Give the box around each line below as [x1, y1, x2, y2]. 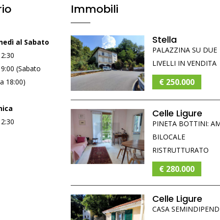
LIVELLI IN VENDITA [152, 58, 217, 68]
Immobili [71, 1, 118, 17]
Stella [152, 33, 177, 46]
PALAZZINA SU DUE [152, 45, 217, 55]
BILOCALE [152, 132, 185, 141]
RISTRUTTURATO [152, 145, 209, 155]
